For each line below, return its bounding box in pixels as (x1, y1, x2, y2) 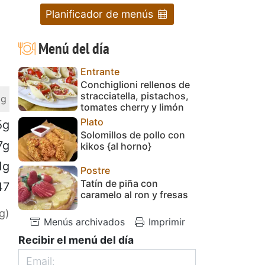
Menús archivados (41, 215, 125, 228)
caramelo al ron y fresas (80, 188, 188, 201)
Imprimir (146, 215, 185, 228)
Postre (80, 164, 110, 176)
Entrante (80, 65, 119, 77)
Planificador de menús (45, 7, 156, 20)
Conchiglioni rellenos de (80, 78, 190, 91)
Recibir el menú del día (18, 233, 134, 246)
